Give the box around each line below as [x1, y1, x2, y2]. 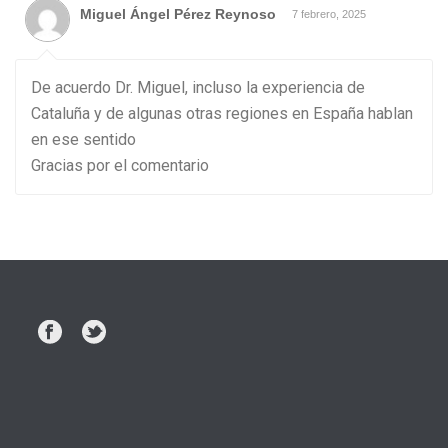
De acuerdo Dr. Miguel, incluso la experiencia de [31, 77, 365, 97]
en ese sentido [31, 129, 136, 149]
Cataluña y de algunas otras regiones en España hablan [31, 103, 413, 123]
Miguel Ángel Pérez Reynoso [80, 5, 276, 22]
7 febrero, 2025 [292, 7, 366, 20]
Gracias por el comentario [31, 155, 209, 175]
